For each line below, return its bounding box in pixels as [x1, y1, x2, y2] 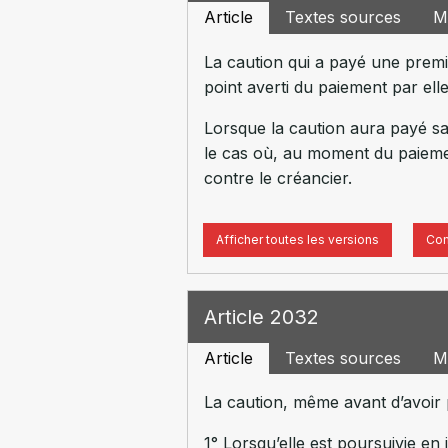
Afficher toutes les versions [215, 231, 379, 247]
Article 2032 [203, 305, 319, 329]
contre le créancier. [203, 167, 352, 188]
